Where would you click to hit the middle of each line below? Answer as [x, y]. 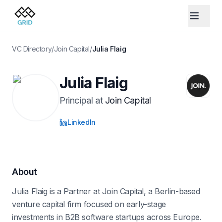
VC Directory [32, 49]
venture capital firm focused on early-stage [89, 204]
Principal [76, 100]
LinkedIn [82, 122]
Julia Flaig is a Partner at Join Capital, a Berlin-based [106, 191]
